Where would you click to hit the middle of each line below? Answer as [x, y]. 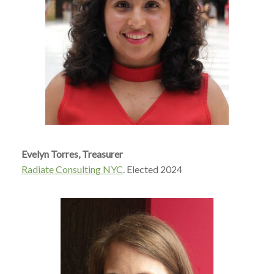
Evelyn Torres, [52, 154]
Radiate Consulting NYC [72, 169]
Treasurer [102, 154]
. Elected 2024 [153, 169]
